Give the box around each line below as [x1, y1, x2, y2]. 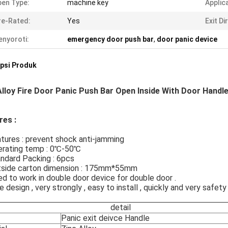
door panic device [157, 35, 217, 43]
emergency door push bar [67, 35, 154, 43]
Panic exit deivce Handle [61, 213, 150, 223]
